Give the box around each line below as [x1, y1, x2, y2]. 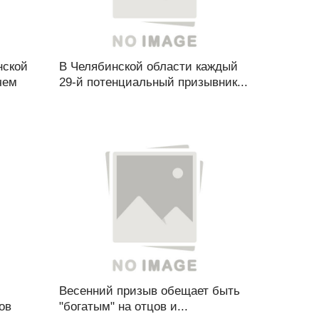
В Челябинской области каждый [58, 60, 238, 73]
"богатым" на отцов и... [58, 300, 188, 313]
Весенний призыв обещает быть [58, 284, 240, 298]
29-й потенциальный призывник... [58, 75, 248, 89]
